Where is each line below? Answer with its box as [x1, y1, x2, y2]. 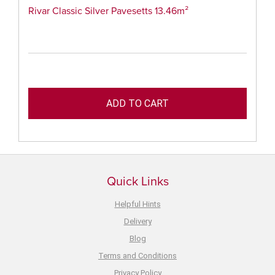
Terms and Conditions [98, 251, 177, 261]
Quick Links [106, 174, 169, 190]
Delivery [123, 217, 152, 227]
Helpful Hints [114, 199, 161, 209]
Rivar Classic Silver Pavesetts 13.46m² [28, 5, 188, 18]
